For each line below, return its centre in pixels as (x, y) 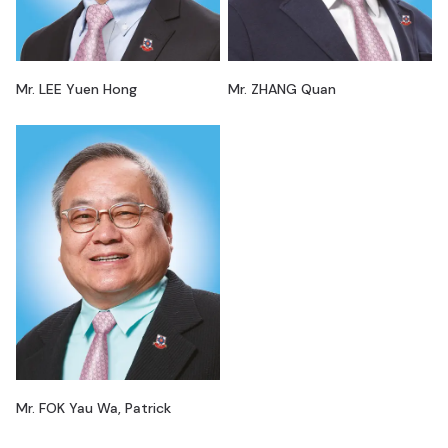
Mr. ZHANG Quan (281, 88)
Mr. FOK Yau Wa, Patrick (93, 408)
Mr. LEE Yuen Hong (76, 88)
